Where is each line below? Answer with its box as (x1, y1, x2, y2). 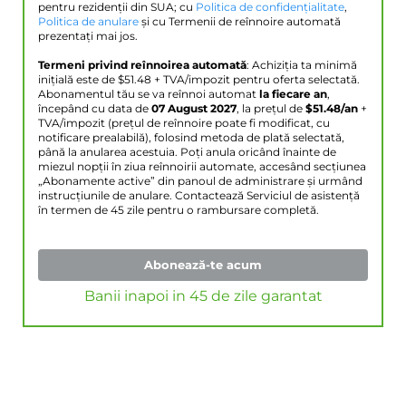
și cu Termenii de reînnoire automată (139, 15, 341, 29)
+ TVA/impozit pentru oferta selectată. (151, 73, 360, 87)
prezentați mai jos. (38, 30, 138, 43)
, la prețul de (237, 102, 305, 116)
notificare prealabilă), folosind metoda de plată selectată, (38, 131, 344, 145)
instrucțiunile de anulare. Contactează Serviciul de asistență (38, 189, 360, 203)
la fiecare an (259, 88, 327, 101)
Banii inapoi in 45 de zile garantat (83, 287, 323, 305)
